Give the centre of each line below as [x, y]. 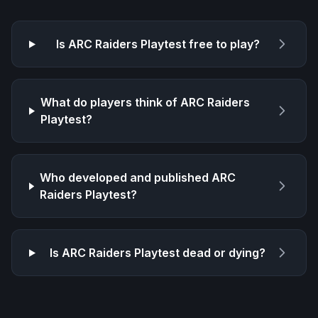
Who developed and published [125, 178]
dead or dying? [223, 253]
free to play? [223, 44]
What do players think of [110, 103]
